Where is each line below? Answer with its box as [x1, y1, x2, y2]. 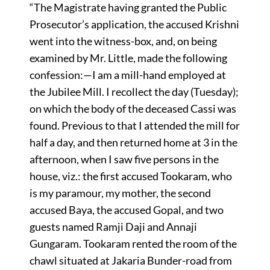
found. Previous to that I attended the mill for [29, 118, 240, 132]
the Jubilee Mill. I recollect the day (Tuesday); [29, 84, 239, 98]
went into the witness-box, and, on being [29, 34, 217, 48]
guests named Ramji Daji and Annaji [29, 219, 197, 233]
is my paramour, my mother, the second [29, 186, 211, 199]
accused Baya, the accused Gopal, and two [29, 202, 224, 216]
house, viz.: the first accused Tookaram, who [29, 169, 232, 183]
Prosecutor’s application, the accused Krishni [29, 17, 239, 31]
